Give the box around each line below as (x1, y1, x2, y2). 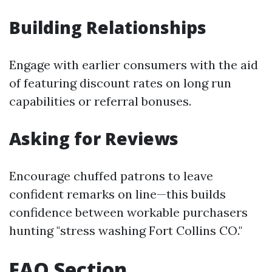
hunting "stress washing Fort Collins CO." (9, 223, 242, 238)
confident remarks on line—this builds (9, 186, 226, 202)
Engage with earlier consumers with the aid (9, 57, 258, 72)
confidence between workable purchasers (9, 205, 248, 220)
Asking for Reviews (9, 127, 178, 150)
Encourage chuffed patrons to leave (9, 168, 213, 183)
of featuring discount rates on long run (9, 75, 231, 90)
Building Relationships (9, 16, 206, 39)
